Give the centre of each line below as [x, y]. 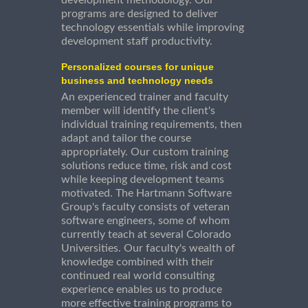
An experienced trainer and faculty [145, 97]
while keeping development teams [143, 180]
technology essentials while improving [153, 28]
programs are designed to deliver [140, 14]
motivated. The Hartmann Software [146, 194]
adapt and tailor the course [126, 139]
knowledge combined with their [137, 262]
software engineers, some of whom [145, 221]
